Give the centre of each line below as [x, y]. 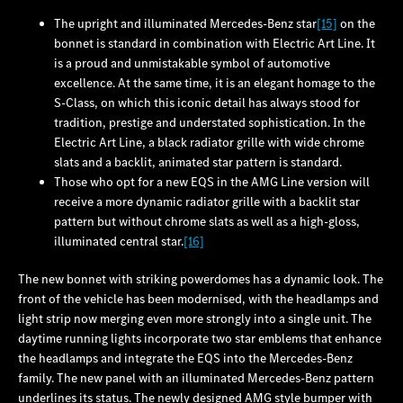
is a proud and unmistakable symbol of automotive [192, 63]
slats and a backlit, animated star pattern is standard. [198, 161]
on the [356, 23]
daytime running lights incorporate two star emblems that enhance [200, 338]
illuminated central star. [119, 241]
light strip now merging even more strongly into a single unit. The [195, 318]
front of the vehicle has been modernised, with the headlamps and [198, 298]
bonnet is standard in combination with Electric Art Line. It [215, 43]
